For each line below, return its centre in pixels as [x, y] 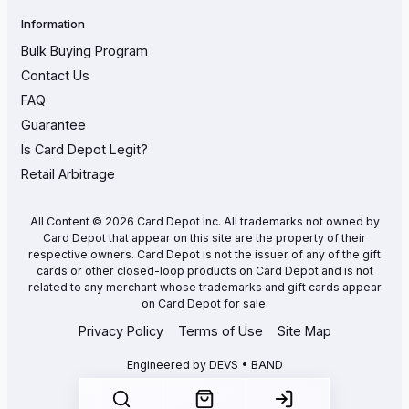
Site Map [304, 331]
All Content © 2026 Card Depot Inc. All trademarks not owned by [204, 221]
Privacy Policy [121, 331]
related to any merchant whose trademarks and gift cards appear [204, 287]
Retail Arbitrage [68, 173]
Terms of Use [220, 331]
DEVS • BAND [246, 365]
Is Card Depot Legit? [84, 149]
